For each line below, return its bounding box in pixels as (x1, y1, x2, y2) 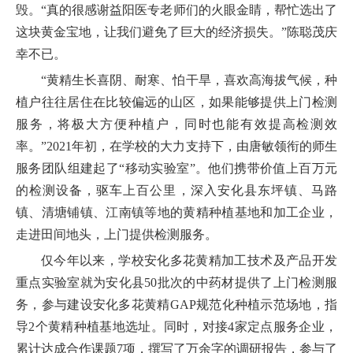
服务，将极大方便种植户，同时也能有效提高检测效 (16, 117, 337, 132)
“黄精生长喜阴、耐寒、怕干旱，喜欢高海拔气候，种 (41, 73, 337, 87)
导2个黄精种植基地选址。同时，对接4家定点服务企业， (16, 320, 337, 334)
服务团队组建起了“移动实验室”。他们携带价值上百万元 (16, 162, 337, 176)
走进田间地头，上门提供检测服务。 (16, 228, 217, 242)
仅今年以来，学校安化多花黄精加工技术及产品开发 (41, 254, 337, 268)
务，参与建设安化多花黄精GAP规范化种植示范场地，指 (16, 298, 337, 312)
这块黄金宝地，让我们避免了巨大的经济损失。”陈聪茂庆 (16, 25, 337, 39)
